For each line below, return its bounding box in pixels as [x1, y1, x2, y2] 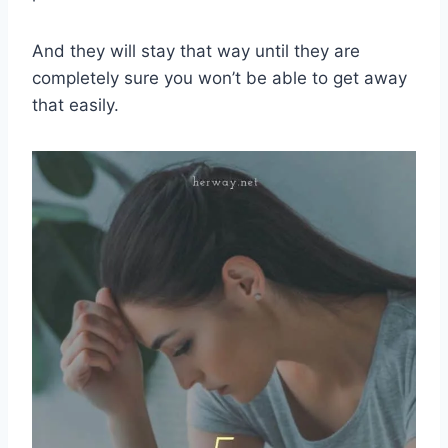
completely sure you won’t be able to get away [32, 67, 407, 88]
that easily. [32, 94, 119, 115]
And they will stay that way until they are [32, 40, 360, 61]
